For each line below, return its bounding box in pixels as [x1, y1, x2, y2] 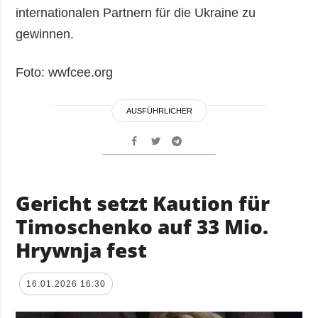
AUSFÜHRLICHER [126, 106, 192, 115]
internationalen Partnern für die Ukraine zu [16, 5, 256, 20]
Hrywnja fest [16, 236, 148, 263]
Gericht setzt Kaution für [16, 189, 270, 216]
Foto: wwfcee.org [16, 65, 114, 79]
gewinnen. [16, 26, 75, 41]
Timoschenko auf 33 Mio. [16, 212, 269, 240]
